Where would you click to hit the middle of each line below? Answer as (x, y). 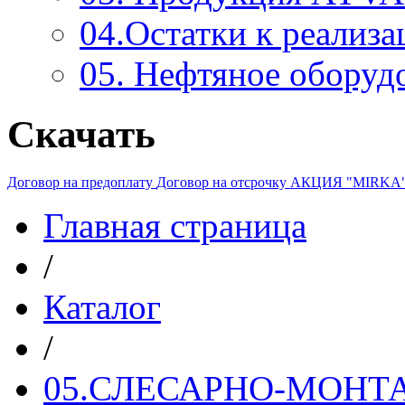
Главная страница (175, 225)
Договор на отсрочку (223, 182)
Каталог (102, 306)
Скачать (81, 134)
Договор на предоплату (82, 182)
